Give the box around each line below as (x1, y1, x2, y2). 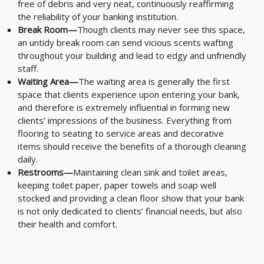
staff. (18, 62, 38, 74)
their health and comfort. (18, 218, 117, 230)
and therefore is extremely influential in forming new (18, 101, 230, 113)
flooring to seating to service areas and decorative (18, 127, 224, 139)
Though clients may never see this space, (77, 24, 245, 35)
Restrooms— (18, 166, 73, 178)
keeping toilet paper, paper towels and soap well (18, 179, 216, 191)
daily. (18, 153, 38, 165)
